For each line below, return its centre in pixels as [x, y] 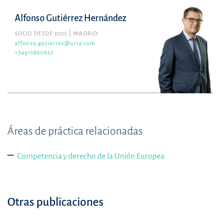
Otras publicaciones [55, 202]
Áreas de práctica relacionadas [75, 131]
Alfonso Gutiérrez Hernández [70, 18]
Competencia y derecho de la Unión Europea [91, 156]
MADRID [85, 34]
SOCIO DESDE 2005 [41, 34]
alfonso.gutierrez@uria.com [55, 44]
